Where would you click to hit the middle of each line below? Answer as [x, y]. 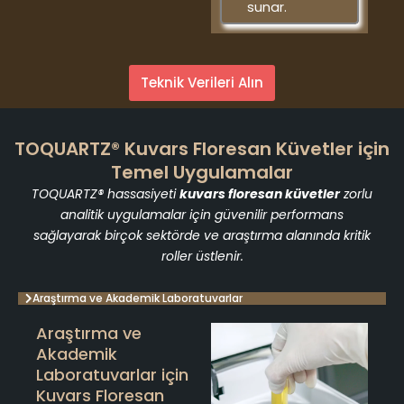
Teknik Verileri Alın [202, 83]
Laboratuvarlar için [112, 375]
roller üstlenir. [202, 257]
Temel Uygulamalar [202, 173]
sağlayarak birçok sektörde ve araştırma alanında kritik [202, 236]
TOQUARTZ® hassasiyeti [106, 194]
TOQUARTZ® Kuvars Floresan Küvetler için [202, 149]
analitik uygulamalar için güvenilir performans [202, 215]
